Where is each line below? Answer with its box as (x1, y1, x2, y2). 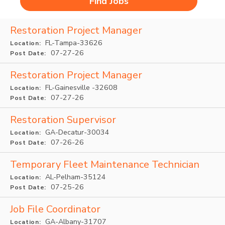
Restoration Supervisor (10, 113, 116, 127)
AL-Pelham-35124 (43, 172, 106, 182)
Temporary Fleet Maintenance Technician (10, 158, 199, 171)
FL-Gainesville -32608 (43, 82, 118, 92)
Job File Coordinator (10, 202, 100, 216)
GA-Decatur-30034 (43, 127, 110, 137)
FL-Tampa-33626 (43, 38, 103, 48)
